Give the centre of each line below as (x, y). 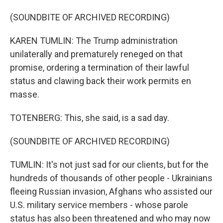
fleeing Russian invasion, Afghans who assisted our (111, 191)
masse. (25, 94)
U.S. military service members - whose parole (99, 205)
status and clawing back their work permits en (101, 81)
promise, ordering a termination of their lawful (100, 67)
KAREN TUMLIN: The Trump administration (94, 41)
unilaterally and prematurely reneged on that (96, 54)
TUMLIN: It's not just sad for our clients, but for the (109, 165)
